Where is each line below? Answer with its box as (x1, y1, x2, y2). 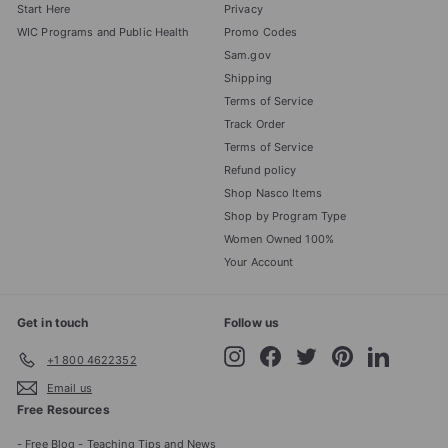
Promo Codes (224, 25, 298, 40)
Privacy (224, 2, 263, 17)
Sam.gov (224, 48, 271, 63)
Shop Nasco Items (224, 186, 322, 201)
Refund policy (224, 163, 297, 178)
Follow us (224, 315, 280, 331)
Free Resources (17, 402, 110, 418)
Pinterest (352, 345, 400, 360)
